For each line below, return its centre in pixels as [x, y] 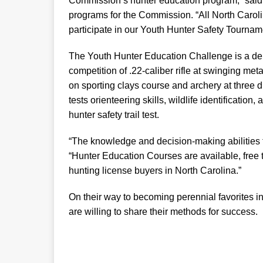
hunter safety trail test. [114, 114]
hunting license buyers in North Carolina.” [155, 170]
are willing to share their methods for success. [163, 211]
